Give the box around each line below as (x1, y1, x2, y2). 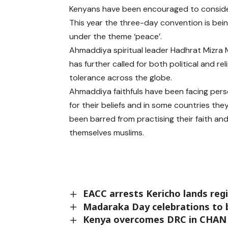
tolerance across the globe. (69, 72, 173, 83)
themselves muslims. (69, 127, 145, 138)
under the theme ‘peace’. (69, 31, 162, 42)
